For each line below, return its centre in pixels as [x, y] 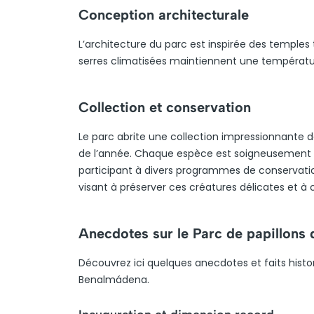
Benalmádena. [114, 280]
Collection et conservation [165, 107]
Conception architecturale [164, 15]
